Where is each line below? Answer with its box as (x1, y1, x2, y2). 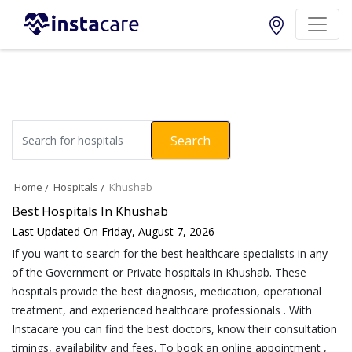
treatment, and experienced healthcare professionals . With (12, 302, 312, 318)
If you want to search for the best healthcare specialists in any (12, 246, 328, 262)
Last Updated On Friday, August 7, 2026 (12, 224, 214, 240)
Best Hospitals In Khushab (12, 203, 168, 221)
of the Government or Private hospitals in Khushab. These (12, 265, 306, 280)
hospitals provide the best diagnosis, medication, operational (12, 284, 321, 299)
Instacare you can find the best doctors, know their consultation (12, 321, 337, 337)
